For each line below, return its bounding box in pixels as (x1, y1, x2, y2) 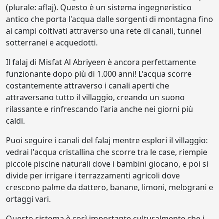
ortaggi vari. (6, 193, 51, 204)
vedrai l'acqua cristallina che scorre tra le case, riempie (6, 146, 207, 157)
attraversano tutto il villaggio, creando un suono (6, 91, 185, 103)
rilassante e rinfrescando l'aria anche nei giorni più (6, 103, 193, 114)
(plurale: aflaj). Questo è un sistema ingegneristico (6, 1, 192, 13)
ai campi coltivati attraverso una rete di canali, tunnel (6, 25, 201, 36)
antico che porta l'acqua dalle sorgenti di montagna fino (6, 13, 213, 24)
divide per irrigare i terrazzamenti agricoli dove (6, 170, 180, 181)
